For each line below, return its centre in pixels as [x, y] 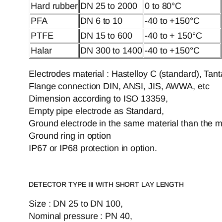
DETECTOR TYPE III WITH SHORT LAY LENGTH [107, 185]
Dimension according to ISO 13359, [98, 98]
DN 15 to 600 [106, 35]
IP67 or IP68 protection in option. [93, 148]
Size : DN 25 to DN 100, [76, 204]
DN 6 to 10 [101, 21]
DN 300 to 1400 [111, 50]
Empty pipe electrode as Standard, [96, 111]
